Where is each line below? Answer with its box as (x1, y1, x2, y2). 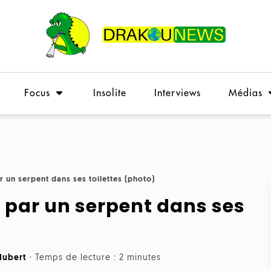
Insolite (93, 88, 126, 98)
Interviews (154, 88, 201, 98)
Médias (229, 88, 263, 98)
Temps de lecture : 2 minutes (35, 253, 161, 263)
